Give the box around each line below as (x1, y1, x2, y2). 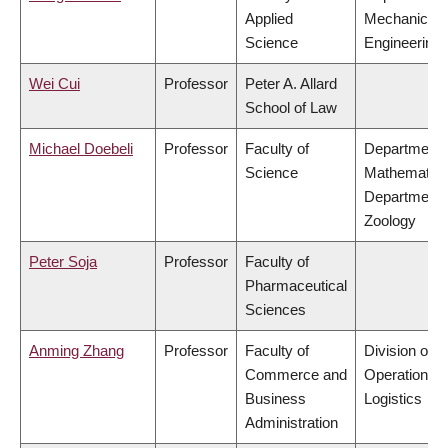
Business (245, 390, 306, 408)
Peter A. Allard (245, 75, 337, 93)
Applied (245, 10, 293, 28)
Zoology (364, 212, 416, 230)
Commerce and (245, 366, 347, 384)
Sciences (245, 301, 306, 319)
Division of (364, 342, 432, 360)
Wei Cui (29, 75, 80, 93)
